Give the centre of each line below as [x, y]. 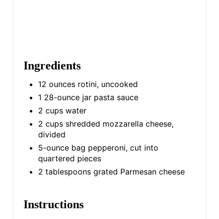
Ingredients [52, 65]
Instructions [53, 204]
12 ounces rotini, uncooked [88, 84]
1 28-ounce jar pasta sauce [88, 97]
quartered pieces [69, 158]
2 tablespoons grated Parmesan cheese [111, 171]
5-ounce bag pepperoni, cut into [98, 147]
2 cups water [62, 110]
